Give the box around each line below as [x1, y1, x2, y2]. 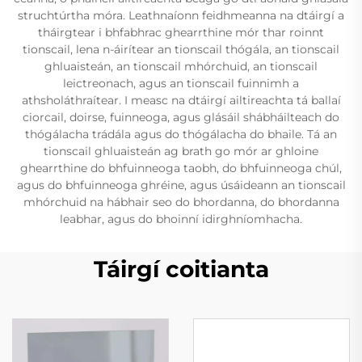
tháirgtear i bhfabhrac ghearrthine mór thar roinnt [38, 24, 324, 40]
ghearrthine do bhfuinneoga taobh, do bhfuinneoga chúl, [20, 160, 342, 175]
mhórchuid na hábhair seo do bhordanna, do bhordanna [23, 194, 339, 209]
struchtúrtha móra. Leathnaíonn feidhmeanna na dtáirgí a [18, 7, 344, 23]
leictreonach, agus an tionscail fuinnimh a [63, 75, 299, 90]
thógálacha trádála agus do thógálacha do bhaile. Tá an [25, 126, 337, 141]
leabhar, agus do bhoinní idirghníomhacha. [60, 211, 302, 226]
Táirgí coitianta [93, 255, 269, 283]
